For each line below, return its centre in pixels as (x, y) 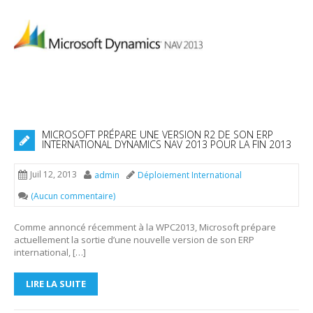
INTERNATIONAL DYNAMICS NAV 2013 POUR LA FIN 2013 (167, 145)
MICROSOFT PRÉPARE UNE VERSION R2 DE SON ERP (158, 135)
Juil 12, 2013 (53, 175)
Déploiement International (190, 175)
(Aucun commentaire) (73, 196)
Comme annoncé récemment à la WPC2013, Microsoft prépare (145, 227)
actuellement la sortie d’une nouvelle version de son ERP (134, 240)
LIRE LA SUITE (56, 284)
